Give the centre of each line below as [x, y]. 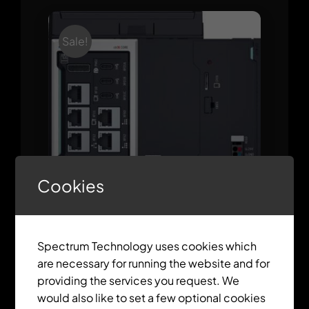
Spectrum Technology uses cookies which [147, 246]
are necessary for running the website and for [154, 263]
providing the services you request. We [139, 280]
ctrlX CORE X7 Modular [154, 227]
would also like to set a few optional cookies [152, 298]
